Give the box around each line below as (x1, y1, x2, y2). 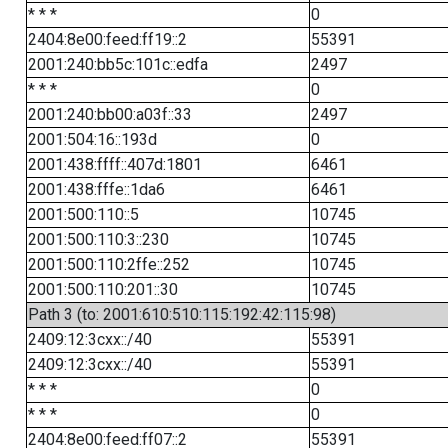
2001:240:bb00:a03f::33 (27, 105, 192, 124)
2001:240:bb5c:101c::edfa (27, 55, 208, 74)
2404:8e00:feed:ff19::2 (27, 30, 187, 49)
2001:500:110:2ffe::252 (27, 255, 190, 274)
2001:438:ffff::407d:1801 (27, 155, 202, 174)
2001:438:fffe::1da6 (27, 180, 165, 199)
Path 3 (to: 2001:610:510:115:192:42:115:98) (27, 305, 336, 324)
